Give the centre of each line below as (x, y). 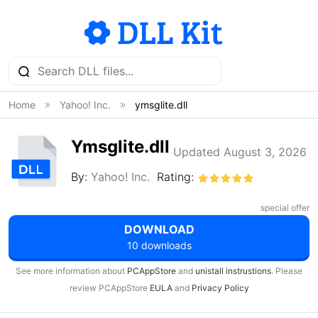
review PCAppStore (109, 288)
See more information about (71, 271)
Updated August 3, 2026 (240, 152)
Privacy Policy (220, 288)
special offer (285, 208)
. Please (287, 271)
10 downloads (159, 245)
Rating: (177, 177)
